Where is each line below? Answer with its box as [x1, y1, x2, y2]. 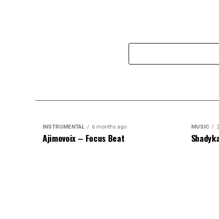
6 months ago [92, 124, 127, 131]
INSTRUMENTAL [43, 124, 85, 131]
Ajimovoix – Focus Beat [43, 131, 125, 145]
